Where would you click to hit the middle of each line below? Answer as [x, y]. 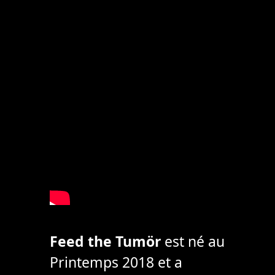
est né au [192, 242]
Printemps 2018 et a [116, 262]
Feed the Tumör [105, 242]
